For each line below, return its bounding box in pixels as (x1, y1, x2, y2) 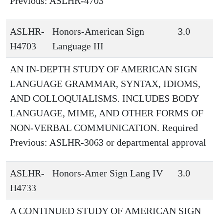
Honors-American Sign (52, 26, 144, 37)
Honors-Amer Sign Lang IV (52, 168, 163, 178)
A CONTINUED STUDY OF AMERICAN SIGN (10, 205, 201, 216)
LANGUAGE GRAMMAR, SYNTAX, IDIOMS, (10, 78, 200, 89)
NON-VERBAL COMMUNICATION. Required (10, 122, 198, 133)
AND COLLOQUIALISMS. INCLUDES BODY (10, 93, 198, 104)
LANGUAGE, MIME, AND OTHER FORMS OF (10, 108, 203, 118)
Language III (52, 41, 104, 51)
